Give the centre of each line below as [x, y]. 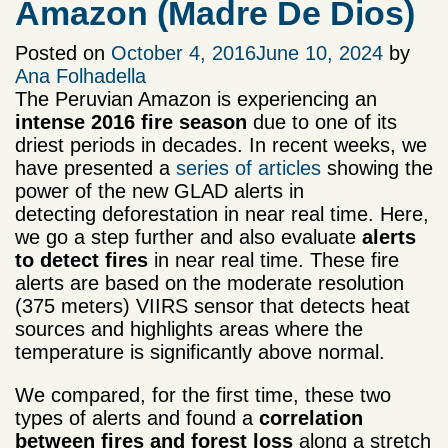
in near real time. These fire [273, 260]
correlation [311, 418]
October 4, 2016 [183, 53]
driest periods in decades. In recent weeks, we [221, 145]
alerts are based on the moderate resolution [209, 283]
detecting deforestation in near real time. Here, [222, 214]
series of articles [248, 168]
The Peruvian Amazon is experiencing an [196, 99]
